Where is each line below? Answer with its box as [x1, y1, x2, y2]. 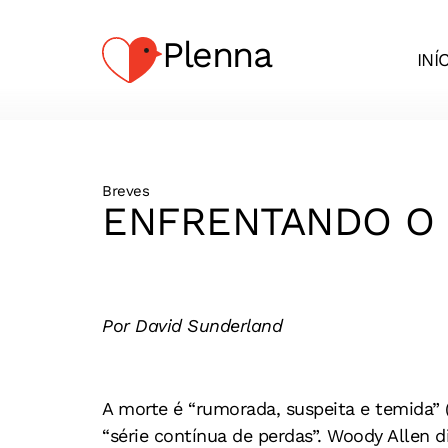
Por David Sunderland [102, 315, 282, 336]
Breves [102, 182, 149, 200]
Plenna [162, 33, 271, 76]
